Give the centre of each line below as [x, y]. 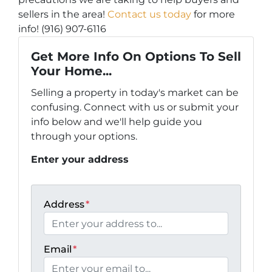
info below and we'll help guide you [117, 122]
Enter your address [80, 160]
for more [213, 15]
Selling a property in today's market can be [135, 93]
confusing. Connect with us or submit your [135, 107]
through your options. [84, 137]
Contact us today [149, 15]
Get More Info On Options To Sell [136, 57]
